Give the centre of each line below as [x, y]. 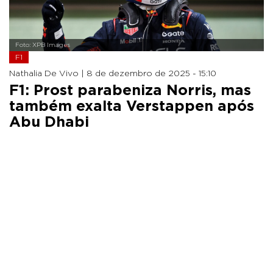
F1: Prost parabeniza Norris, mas [130, 90]
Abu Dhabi [49, 122]
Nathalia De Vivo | [48, 73]
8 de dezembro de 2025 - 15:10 [151, 73]
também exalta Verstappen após [132, 106]
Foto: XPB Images [43, 45]
